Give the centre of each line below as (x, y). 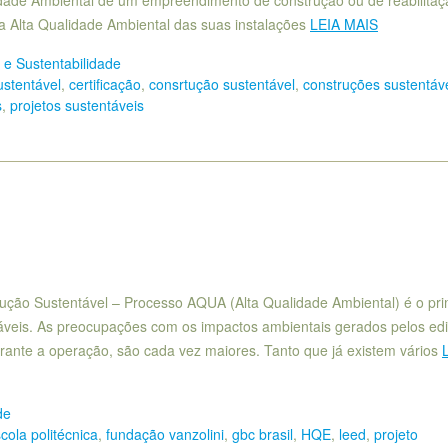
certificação (105, 84)
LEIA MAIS (344, 24)
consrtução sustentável (222, 84)
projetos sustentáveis (77, 105)
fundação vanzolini (165, 433)
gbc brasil (262, 433)
